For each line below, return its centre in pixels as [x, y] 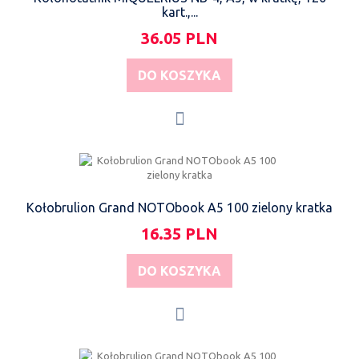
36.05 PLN [179, 38]
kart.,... [179, 12]
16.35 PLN [179, 233]
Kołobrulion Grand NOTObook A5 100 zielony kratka [179, 207]
